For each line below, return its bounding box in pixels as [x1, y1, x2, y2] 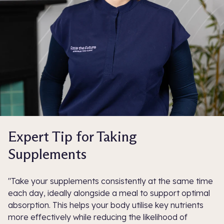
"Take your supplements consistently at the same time [8, 176, 213, 186]
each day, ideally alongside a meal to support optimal [8, 188, 210, 198]
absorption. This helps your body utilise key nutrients [8, 200, 203, 210]
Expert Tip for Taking [8, 128, 137, 145]
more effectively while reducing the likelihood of [8, 212, 187, 222]
